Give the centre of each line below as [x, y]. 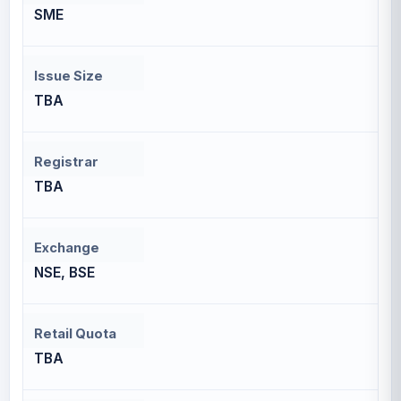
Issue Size [68, 76]
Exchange [67, 248]
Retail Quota [75, 334]
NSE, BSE [64, 273]
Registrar [66, 162]
